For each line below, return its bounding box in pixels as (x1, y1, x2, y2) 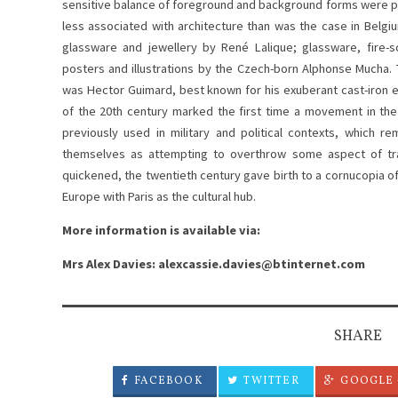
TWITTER (237, 374, 299, 389)
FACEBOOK (128, 374, 203, 389)
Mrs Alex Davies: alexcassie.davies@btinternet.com (61, 256, 365, 273)
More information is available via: (61, 221, 260, 238)
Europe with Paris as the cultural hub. (61, 187, 256, 204)
